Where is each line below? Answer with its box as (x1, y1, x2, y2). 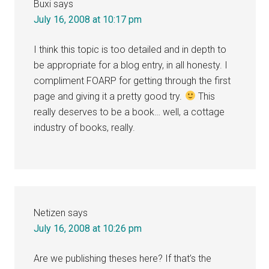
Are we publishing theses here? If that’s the (34, 252, 212, 264)
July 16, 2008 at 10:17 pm (34, 13, 142, 25)
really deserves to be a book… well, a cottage (34, 106, 225, 118)
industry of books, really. (34, 121, 136, 133)
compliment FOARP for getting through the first (34, 74, 231, 86)
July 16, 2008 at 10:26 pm (34, 222, 142, 234)
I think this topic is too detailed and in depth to (34, 43, 227, 55)
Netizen (34, 207, 66, 219)
